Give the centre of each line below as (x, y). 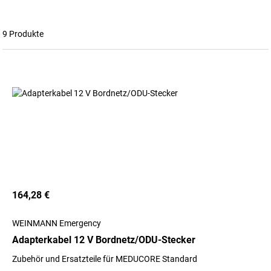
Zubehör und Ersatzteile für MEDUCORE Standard (105, 259)
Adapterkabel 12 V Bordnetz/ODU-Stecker (104, 240)
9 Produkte (23, 34)
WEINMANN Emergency (57, 223)
